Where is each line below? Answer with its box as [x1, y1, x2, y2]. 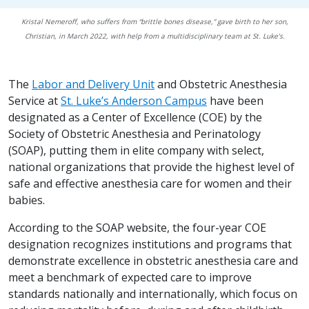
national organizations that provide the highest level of [8, 159, 295, 175]
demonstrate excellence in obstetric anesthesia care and [8, 253, 298, 269]
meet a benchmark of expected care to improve [8, 270, 252, 286]
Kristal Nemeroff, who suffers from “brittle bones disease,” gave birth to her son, [21, 17, 288, 27]
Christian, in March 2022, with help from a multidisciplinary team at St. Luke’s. [24, 31, 285, 41]
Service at [8, 93, 61, 109]
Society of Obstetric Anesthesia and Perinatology [8, 126, 261, 142]
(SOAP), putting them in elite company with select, [8, 143, 264, 159]
